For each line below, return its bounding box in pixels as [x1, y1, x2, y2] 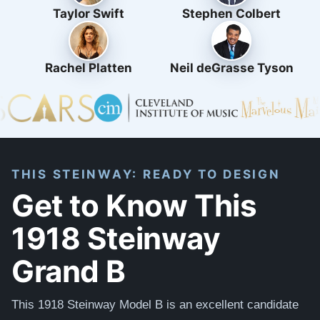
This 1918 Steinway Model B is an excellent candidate [11, 298, 299, 311]
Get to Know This [11, 183, 257, 226]
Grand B [11, 249, 126, 291]
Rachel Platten [45, 59, 132, 76]
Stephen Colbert [182, 5, 281, 21]
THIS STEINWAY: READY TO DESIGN [11, 165, 281, 182]
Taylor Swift [53, 5, 124, 21]
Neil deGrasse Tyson [169, 59, 294, 76]
